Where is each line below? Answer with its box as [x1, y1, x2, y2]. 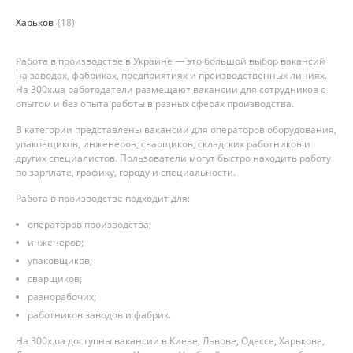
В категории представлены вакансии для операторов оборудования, [16, 123, 336, 136]
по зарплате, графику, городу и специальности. [16, 165, 236, 179]
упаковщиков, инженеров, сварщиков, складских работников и [16, 137, 310, 150]
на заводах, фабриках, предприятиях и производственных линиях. [16, 69, 327, 82]
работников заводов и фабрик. [28, 308, 171, 321]
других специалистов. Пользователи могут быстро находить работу [16, 151, 331, 165]
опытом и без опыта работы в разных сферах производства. [16, 97, 294, 110]
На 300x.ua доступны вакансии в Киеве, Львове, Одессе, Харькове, [16, 334, 325, 347]
